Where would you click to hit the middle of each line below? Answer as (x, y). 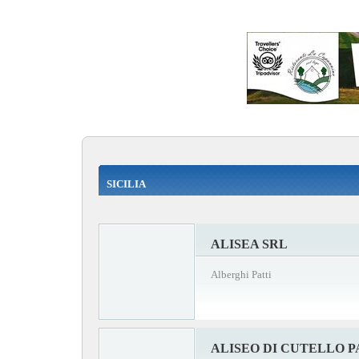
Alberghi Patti (241, 274)
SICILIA (126, 184)
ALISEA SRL (249, 244)
